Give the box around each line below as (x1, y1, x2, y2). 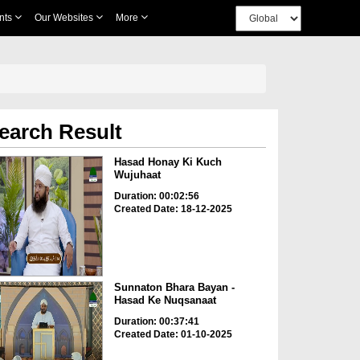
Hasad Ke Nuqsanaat (113, 294, 216, 307)
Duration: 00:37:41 (113, 316, 199, 328)
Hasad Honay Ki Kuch (113, 156, 222, 168)
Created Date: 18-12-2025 (113, 203, 232, 215)
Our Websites (34, 12, 96, 23)
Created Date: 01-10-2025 (113, 329, 232, 341)
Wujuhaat (113, 169, 161, 181)
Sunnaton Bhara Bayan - (113, 281, 235, 294)
